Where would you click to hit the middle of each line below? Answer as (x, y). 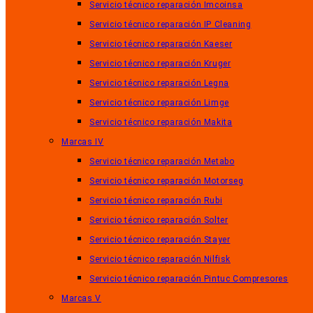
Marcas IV (83, 142)
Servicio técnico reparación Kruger (160, 64)
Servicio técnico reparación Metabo (162, 161)
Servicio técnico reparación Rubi (156, 201)
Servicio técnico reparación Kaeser (161, 44)
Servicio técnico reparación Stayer (160, 240)
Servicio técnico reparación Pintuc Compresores (189, 279)
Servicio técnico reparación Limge (159, 103)
